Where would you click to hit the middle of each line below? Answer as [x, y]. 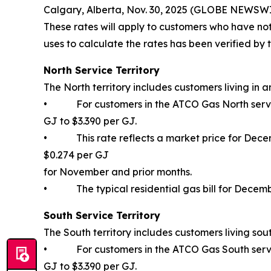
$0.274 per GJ [76, 155]
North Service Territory [102, 70]
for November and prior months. [118, 172]
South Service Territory [102, 215]
